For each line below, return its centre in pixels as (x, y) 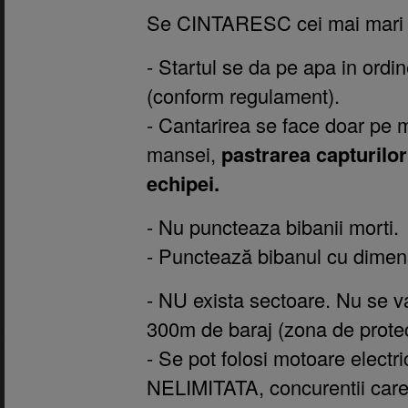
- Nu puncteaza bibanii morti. (273, 226)
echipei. (183, 183)
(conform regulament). (243, 95)
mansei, (184, 153)
